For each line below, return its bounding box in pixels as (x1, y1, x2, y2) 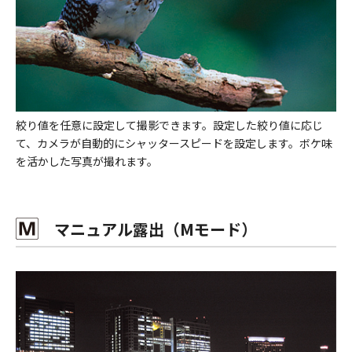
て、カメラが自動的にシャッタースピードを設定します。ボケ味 (16, 134, 332, 151)
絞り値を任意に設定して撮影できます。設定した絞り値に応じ (16, 116, 323, 133)
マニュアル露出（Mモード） (38, 217, 257, 240)
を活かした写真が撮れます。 (16, 152, 158, 169)
